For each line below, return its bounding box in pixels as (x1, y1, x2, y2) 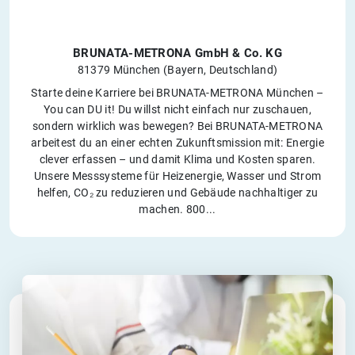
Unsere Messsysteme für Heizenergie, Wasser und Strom (33, 170, 322, 183)
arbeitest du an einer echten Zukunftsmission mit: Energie (30, 136, 325, 150)
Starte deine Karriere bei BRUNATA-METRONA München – (31, 86, 324, 100)
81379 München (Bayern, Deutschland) (77, 63, 278, 77)
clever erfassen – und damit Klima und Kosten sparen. (39, 153, 316, 166)
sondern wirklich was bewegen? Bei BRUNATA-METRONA (32, 120, 323, 133)
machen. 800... (139, 203, 216, 216)
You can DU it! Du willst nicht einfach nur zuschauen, (44, 103, 311, 116)
